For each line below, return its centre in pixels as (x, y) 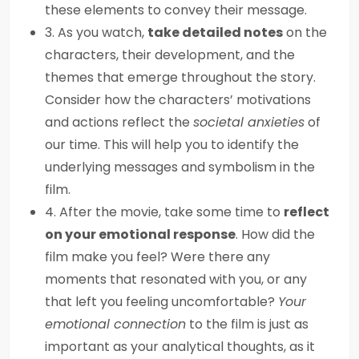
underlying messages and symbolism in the (180, 167)
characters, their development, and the (170, 55)
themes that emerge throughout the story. (180, 77)
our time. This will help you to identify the (172, 145)
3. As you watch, (96, 32)
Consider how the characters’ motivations (178, 100)
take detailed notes (215, 32)
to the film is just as (247, 324)
